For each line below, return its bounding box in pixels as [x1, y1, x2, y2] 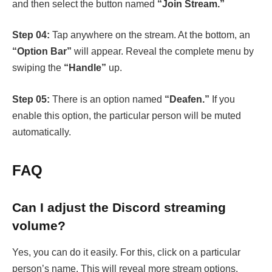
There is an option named [50, 93, 162, 104]
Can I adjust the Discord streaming [12, 200, 226, 214]
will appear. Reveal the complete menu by [72, 46, 254, 57]
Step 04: [12, 30, 50, 41]
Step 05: [12, 93, 50, 104]
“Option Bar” [12, 46, 72, 57]
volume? [12, 218, 66, 233]
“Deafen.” [162, 93, 209, 104]
